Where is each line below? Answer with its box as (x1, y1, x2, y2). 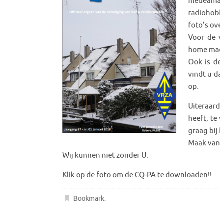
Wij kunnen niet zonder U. (62, 150, 148, 160)
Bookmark (73, 194, 105, 203)
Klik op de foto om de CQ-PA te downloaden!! (62, 170, 212, 180)
